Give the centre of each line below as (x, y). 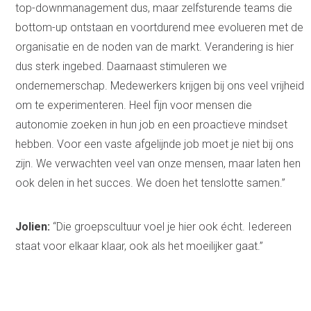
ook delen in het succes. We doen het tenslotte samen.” (151, 183)
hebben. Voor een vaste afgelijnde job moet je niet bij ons (155, 144)
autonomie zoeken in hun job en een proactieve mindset (152, 124)
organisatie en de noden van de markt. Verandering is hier (155, 47)
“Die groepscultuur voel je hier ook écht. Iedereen (171, 226)
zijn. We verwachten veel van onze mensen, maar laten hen (158, 163)
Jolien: (33, 226)
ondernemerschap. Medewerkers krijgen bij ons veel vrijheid (160, 85)
